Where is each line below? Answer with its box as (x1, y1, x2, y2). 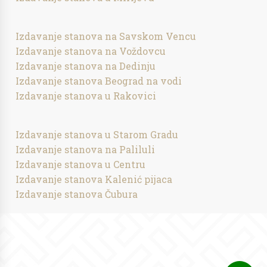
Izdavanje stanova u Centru (15, 158, 146, 170)
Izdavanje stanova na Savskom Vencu (15, 30, 197, 42)
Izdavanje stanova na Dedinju (15, 60, 156, 72)
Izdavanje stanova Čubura (15, 188, 138, 200)
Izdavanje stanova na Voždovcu (15, 45, 166, 57)
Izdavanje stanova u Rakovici (15, 89, 157, 102)
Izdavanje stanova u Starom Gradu (15, 128, 179, 141)
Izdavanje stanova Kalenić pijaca (15, 173, 173, 185)
